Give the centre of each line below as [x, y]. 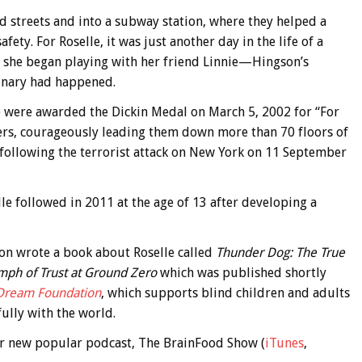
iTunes [284, 343]
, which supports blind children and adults [225, 293]
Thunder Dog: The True [280, 252]
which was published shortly [243, 272]
